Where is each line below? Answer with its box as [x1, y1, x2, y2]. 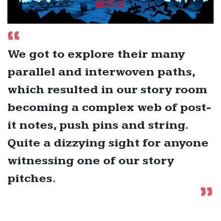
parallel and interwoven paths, [7, 65, 195, 79]
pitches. [7, 171, 56, 185]
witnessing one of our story [7, 153, 174, 168]
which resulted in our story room [7, 82, 207, 97]
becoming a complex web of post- [7, 100, 211, 114]
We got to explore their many [7, 47, 185, 61]
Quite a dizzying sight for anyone [7, 136, 209, 150]
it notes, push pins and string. [7, 118, 188, 132]
